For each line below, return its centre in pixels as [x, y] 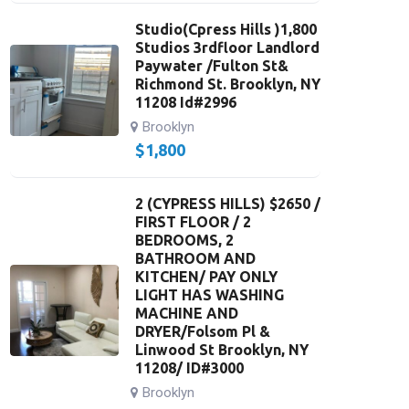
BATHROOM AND [195, 258]
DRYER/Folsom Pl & [202, 331]
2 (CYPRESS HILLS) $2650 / [227, 204]
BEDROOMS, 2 [184, 240]
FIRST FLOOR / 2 [193, 222]
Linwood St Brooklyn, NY [221, 350]
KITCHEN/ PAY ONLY [206, 277]
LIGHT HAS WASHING [209, 295]
